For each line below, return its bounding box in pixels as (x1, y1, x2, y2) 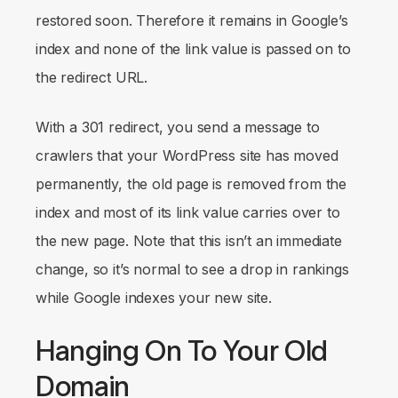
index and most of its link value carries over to (36, 203, 340, 221)
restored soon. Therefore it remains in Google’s (36, 11, 348, 29)
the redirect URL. (36, 68, 152, 86)
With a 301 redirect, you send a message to (36, 117, 320, 136)
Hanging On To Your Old (36, 333, 328, 368)
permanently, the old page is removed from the (36, 174, 347, 193)
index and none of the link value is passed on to (36, 39, 351, 58)
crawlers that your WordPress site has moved (36, 146, 338, 164)
